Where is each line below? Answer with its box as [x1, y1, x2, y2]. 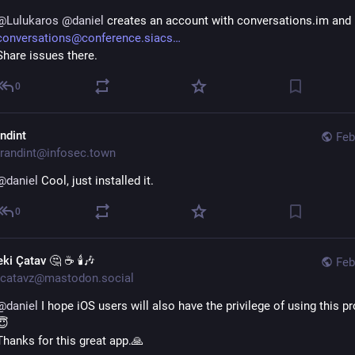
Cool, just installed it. [38, 174, 154, 188]
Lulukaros [6, 13, 59, 28]
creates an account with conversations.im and [104, 13, 351, 28]
